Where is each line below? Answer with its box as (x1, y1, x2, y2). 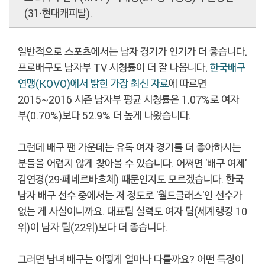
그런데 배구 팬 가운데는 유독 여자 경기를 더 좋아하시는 (18, 140, 241, 154)
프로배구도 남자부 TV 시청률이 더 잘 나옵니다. (18, 60, 210, 75)
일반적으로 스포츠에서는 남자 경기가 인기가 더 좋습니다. (18, 44, 247, 59)
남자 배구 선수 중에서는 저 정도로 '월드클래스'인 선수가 (18, 188, 242, 202)
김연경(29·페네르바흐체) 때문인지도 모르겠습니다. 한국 (18, 172, 244, 186)
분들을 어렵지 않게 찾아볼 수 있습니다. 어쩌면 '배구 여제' (18, 156, 247, 170)
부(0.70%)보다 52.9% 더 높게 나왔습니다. (18, 108, 191, 122)
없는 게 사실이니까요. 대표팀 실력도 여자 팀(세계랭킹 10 (18, 203, 247, 218)
